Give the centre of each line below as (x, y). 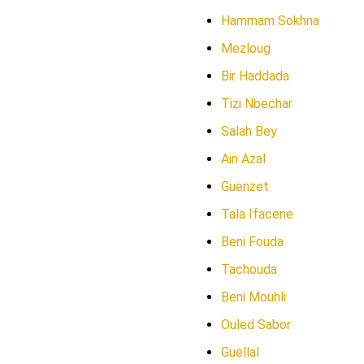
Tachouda (249, 269)
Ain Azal (243, 159)
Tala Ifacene (257, 214)
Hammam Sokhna (270, 21)
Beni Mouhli (253, 297)
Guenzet (245, 186)
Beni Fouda (252, 242)
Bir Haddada (255, 76)
